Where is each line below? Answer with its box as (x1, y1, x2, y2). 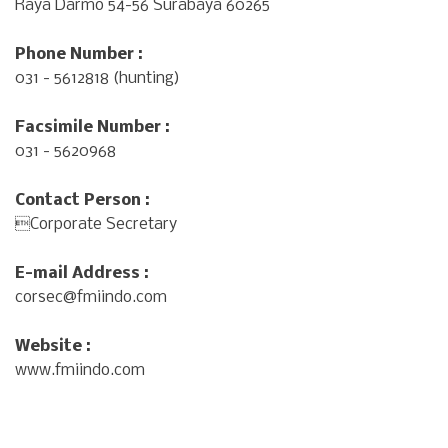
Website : (15, 338, 91, 356)
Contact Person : (15, 192, 150, 210)
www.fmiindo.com (15, 362, 145, 380)
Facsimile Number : (15, 119, 170, 137)
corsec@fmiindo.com (15, 289, 167, 307)
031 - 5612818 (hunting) (15, 70, 180, 88)
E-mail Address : (15, 265, 149, 283)
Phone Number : (15, 46, 143, 64)
